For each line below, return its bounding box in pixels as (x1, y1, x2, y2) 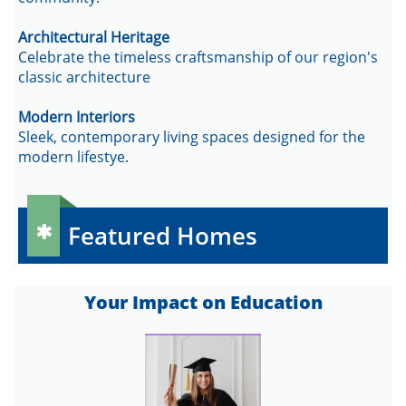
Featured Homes (68, 218, 257, 252)
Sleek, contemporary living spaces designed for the (18, 127, 365, 147)
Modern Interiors (18, 107, 135, 127)
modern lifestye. (18, 147, 129, 167)
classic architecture (18, 67, 150, 87)
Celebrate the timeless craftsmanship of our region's (18, 47, 378, 67)
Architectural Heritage (18, 27, 169, 47)
